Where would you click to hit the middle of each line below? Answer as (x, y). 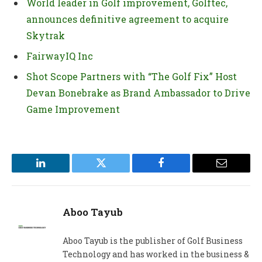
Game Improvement (73, 109)
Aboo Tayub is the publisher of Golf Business (153, 240)
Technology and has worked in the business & (156, 254)
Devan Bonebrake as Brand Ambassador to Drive (138, 92)
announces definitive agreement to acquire (127, 19)
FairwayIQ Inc (60, 56)
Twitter (115, 172)
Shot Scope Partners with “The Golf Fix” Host (132, 76)
